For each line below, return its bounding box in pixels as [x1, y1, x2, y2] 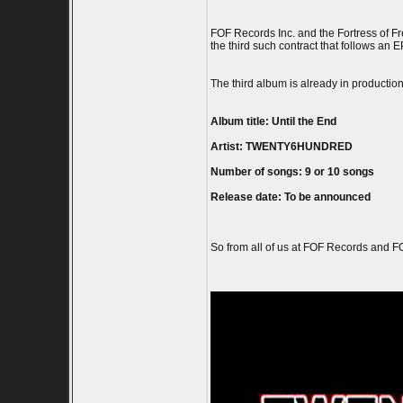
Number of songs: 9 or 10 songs [210, 166, 374, 178]
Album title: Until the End [210, 115, 336, 128]
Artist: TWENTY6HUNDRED [210, 140, 353, 153]
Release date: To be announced [210, 191, 371, 203]
